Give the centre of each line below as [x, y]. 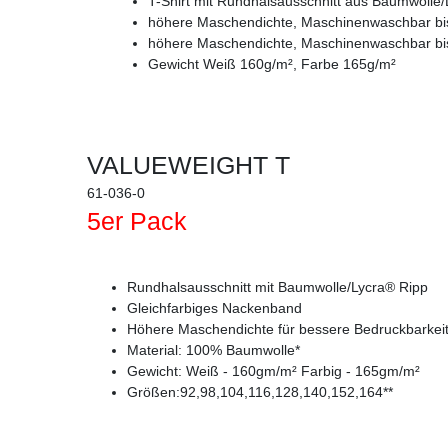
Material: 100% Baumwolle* [213, 350]
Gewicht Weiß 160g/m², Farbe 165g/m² [272, 64]
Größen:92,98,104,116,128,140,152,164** [260, 392]
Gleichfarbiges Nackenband [214, 308]
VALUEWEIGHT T [188, 165]
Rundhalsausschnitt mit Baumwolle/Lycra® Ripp [277, 287]
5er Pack [137, 221]
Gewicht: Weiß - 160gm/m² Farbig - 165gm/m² [273, 371]
